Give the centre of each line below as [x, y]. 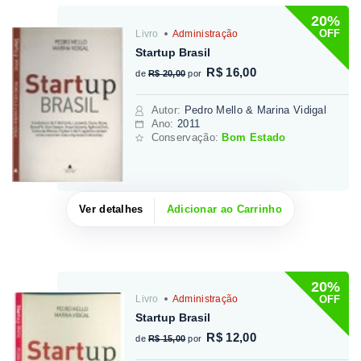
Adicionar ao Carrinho [224, 209]
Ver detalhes [111, 209]
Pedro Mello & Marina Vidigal [255, 110]
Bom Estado [254, 137]
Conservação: [187, 137]
